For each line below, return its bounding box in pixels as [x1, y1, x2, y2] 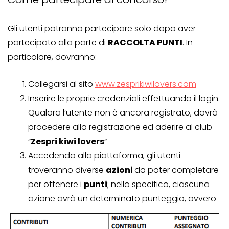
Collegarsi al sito [28, 78, 95, 90]
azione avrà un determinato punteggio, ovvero [28, 193, 216, 205]
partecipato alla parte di [8, 37, 108, 49]
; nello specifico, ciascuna [107, 178, 210, 191]
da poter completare [134, 164, 219, 176]
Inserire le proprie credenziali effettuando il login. [28, 93, 220, 105]
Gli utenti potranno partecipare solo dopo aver [8, 22, 196, 35]
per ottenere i [28, 178, 84, 191]
